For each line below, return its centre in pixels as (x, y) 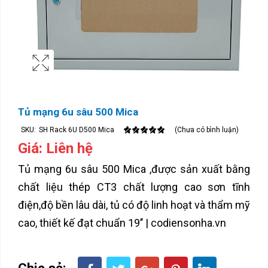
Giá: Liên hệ (55, 148)
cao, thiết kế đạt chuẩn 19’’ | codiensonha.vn (122, 223)
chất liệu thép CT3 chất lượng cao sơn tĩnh (134, 187)
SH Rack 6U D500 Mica (77, 130)
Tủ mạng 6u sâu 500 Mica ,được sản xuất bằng (134, 169)
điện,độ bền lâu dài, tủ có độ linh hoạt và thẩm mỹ (134, 205)
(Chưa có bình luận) (207, 130)
